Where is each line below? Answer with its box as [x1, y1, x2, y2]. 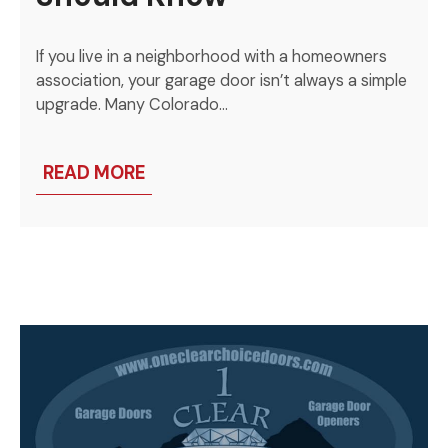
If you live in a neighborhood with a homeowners [36, 46, 388, 68]
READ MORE [43, 160, 146, 185]
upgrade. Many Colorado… [36, 94, 229, 116]
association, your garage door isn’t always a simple [36, 70, 408, 92]
